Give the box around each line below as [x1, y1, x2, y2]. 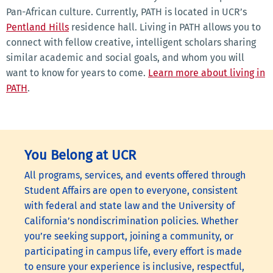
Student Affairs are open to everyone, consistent [24, 185, 238, 197]
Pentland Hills [6, 21, 69, 34]
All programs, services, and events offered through [24, 169, 246, 182]
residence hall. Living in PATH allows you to [69, 21, 261, 34]
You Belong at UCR [24, 147, 136, 164]
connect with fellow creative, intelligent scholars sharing [6, 37, 256, 49]
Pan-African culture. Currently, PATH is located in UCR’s [6, 6, 247, 18]
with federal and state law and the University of [24, 200, 235, 212]
